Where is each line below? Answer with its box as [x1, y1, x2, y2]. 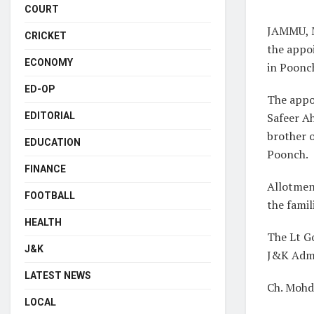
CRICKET [25, 30, 67, 41]
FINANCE [25, 163, 66, 175]
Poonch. [267, 146, 308, 162]
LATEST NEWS [25, 270, 91, 281]
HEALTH [25, 217, 62, 228]
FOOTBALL [25, 190, 75, 201]
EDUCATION [25, 137, 81, 148]
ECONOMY [25, 57, 73, 68]
